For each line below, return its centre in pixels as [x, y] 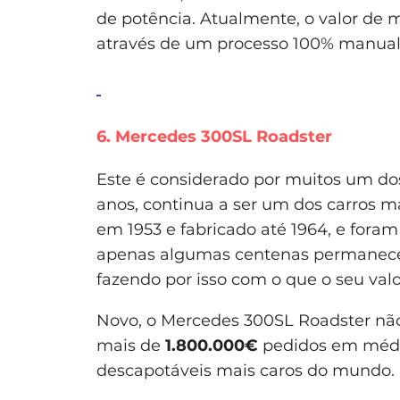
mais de [131, 345]
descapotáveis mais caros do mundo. [246, 370]
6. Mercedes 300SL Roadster [214, 136]
